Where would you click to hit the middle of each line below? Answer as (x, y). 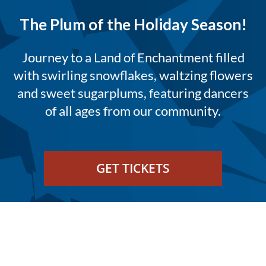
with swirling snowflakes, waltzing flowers (133, 75)
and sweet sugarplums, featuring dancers (133, 93)
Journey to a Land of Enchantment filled (133, 57)
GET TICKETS (133, 168)
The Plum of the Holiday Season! (133, 25)
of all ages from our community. (133, 110)
